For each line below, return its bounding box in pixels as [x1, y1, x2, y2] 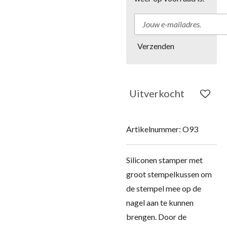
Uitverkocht [129, 87, 184, 99]
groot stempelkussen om [126, 169, 212, 179]
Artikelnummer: [126, 124, 181, 134]
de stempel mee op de [126, 183, 201, 193]
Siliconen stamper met [126, 155, 203, 165]
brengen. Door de [126, 212, 186, 221]
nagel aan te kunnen [126, 198, 194, 207]
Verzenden [137, 41, 174, 51]
